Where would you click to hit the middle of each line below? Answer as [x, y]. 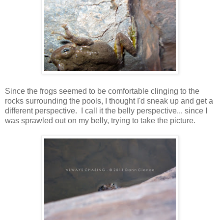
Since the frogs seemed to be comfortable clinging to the [102, 91]
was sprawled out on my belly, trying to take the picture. [100, 120]
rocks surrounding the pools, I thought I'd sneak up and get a [109, 101]
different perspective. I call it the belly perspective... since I [106, 110]
